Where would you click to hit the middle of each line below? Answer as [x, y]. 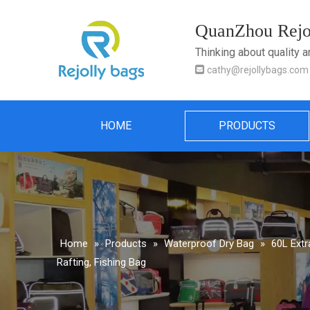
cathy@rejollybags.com [258, 70]
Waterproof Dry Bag [209, 244]
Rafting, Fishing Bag [101, 262]
